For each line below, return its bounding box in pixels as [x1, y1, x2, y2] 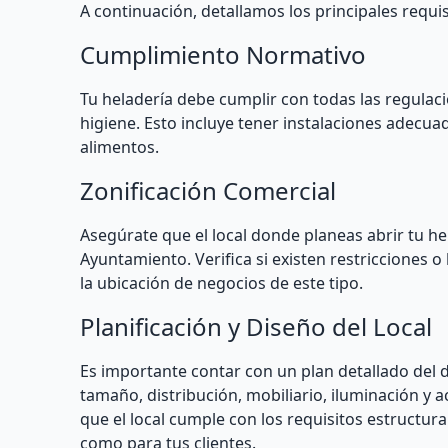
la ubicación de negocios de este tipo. [80, 272, 363, 294]
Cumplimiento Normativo [80, 38, 366, 71]
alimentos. [80, 136, 159, 158]
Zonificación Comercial [80, 174, 336, 207]
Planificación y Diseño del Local [80, 310, 432, 343]
